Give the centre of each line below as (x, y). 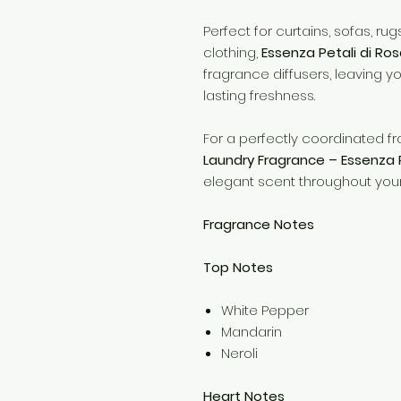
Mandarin (252, 332)
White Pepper (265, 310)
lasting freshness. (259, 95)
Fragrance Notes (259, 224)
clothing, (232, 52)
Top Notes (238, 267)
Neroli (239, 353)
